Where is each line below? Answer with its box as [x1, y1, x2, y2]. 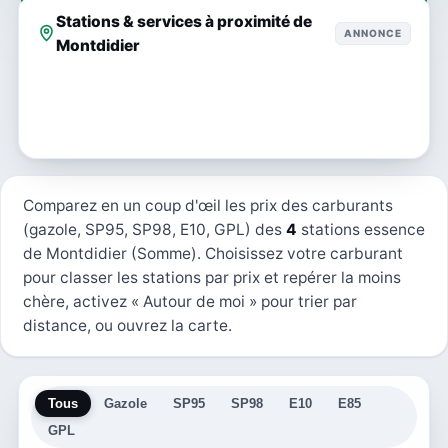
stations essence [297, 219, 425, 239]
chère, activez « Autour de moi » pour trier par [23, 291, 357, 311]
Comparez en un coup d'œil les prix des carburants [23, 195, 393, 215]
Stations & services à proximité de [56, 11, 312, 31]
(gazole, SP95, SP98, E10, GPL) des [23, 219, 286, 239]
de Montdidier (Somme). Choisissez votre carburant [23, 243, 403, 263]
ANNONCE [344, 27, 402, 40]
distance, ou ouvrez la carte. [23, 315, 232, 335]
